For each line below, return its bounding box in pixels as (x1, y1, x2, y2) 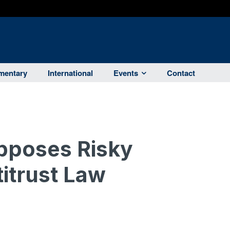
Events (113, 67, 138, 79)
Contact (167, 67, 195, 79)
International (48, 67, 93, 79)
